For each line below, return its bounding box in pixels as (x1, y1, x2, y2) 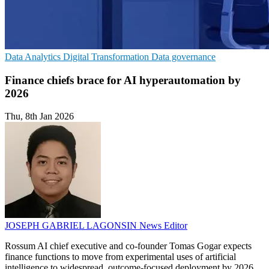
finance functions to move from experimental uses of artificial (5, 252, 236, 262)
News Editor (139, 220, 187, 231)
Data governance (151, 52, 216, 62)
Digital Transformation (63, 52, 151, 62)
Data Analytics (5, 52, 63, 62)
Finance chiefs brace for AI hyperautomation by (5, 73, 241, 86)
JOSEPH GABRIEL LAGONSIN (5, 220, 139, 231)
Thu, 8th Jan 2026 (5, 111, 74, 122)
